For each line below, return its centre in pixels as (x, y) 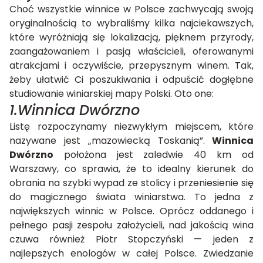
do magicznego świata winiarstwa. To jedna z (131, 197)
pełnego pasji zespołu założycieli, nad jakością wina (131, 225)
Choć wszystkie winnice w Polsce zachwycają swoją (131, 9)
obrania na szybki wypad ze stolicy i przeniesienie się (131, 183)
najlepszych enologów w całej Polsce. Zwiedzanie (131, 254)
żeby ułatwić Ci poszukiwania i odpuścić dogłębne (131, 80)
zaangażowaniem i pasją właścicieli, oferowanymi (131, 52)
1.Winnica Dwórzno (75, 110)
